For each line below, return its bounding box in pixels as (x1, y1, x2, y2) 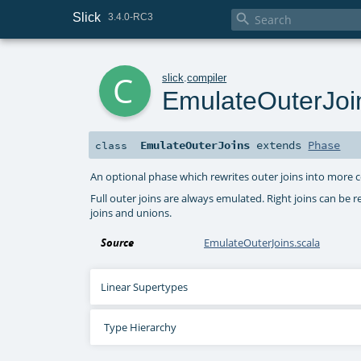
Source (101, 235, 135, 251)
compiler (187, 71, 227, 84)
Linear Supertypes (101, 280, 189, 295)
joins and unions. (90, 205, 172, 220)
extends (250, 138, 309, 153)
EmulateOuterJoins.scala (204, 235, 321, 251)
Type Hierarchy (103, 320, 176, 335)
